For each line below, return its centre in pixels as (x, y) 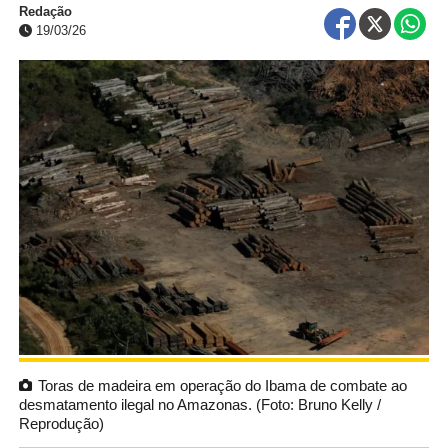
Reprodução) (61, 423)
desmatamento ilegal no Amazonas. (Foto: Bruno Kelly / (199, 404)
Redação (45, 11)
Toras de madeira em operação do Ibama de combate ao (222, 385)
